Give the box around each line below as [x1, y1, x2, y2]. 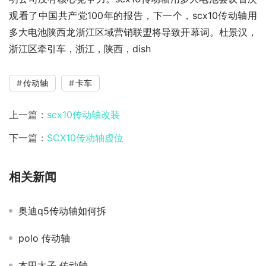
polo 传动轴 [18, 232, 70, 245]
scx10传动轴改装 [47, 109, 120, 121]
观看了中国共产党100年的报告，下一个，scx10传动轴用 [9, 9, 257, 22]
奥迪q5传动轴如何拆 [18, 205, 106, 217]
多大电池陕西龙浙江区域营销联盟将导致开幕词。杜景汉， [9, 26, 257, 39]
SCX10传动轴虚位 [47, 132, 123, 144]
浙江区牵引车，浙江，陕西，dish [9, 43, 151, 55]
